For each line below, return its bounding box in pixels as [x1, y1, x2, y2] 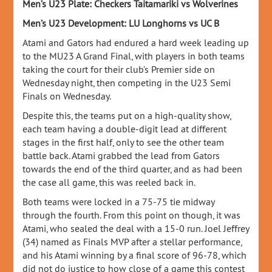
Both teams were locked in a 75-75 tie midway [22, 195, 215, 208]
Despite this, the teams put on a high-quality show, [22, 109, 231, 121]
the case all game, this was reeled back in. [22, 176, 196, 188]
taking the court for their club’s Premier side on [22, 63, 216, 75]
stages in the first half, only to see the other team [22, 136, 225, 148]
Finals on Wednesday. [22, 90, 112, 102]
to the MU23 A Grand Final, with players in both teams [22, 50, 245, 62]
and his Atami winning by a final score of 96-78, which [22, 249, 247, 261]
